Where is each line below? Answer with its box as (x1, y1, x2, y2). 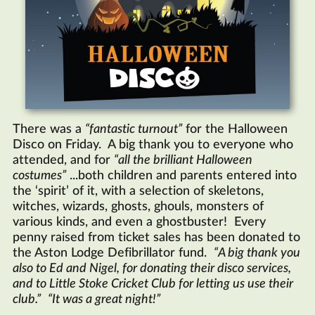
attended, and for (13, 153, 114, 167)
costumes (13, 169, 62, 182)
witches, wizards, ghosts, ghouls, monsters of (13, 200, 264, 213)
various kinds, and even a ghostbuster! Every (13, 215, 266, 229)
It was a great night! (52, 292, 156, 306)
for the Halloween (182, 122, 288, 136)
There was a (13, 122, 85, 136)
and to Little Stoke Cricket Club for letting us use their (13, 277, 293, 290)
